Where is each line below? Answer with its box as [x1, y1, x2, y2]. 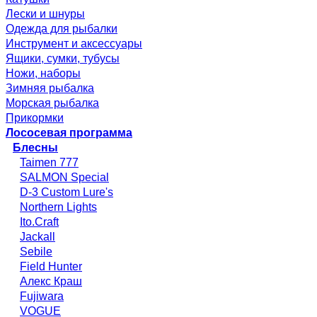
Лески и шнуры [6, 7, 85, 20]
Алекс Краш [20, 275, 82, 287]
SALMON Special [20, 171, 109, 183]
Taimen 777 [20, 156, 79, 168]
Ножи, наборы [6, 67, 81, 79]
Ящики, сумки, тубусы [6, 52, 120, 64]
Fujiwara [20, 289, 64, 302]
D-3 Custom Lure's [20, 185, 113, 198]
